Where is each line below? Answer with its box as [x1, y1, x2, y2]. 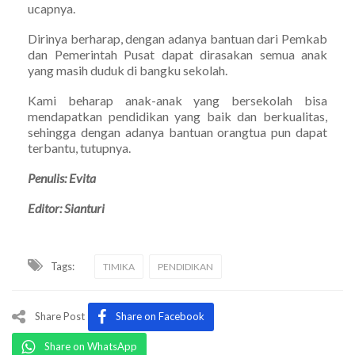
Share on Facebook [116, 309, 204, 323]
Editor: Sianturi [28, 200, 105, 216]
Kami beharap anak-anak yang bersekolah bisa [28, 92, 327, 108]
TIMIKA [103, 260, 135, 273]
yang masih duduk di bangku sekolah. [28, 62, 227, 78]
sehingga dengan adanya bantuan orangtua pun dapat [28, 124, 327, 139]
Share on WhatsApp [44, 339, 137, 353]
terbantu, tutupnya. [28, 139, 131, 155]
